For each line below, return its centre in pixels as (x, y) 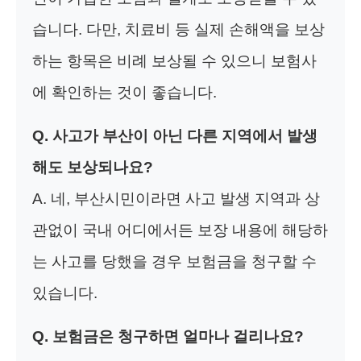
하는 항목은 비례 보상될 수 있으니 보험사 (174, 60)
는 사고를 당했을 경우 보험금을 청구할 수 (174, 261)
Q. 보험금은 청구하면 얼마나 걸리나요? (168, 336)
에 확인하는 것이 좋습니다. (124, 92)
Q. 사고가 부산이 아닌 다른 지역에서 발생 (175, 135)
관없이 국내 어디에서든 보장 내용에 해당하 (180, 230)
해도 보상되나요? (93, 167)
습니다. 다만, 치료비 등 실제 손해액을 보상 (178, 29)
